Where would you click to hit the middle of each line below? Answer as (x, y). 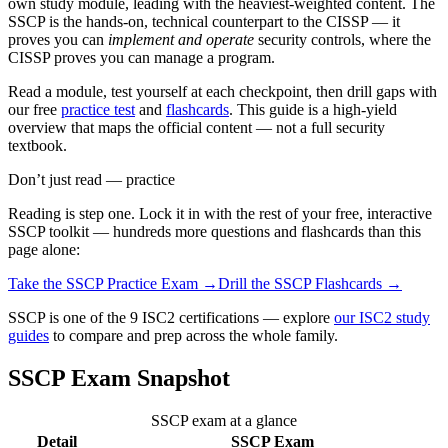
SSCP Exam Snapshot (119, 377)
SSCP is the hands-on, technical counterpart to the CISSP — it (204, 22)
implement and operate (181, 40)
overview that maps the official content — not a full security (196, 128)
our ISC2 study (382, 318)
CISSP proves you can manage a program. (141, 58)
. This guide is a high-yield (313, 110)
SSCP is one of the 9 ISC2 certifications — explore (171, 318)
